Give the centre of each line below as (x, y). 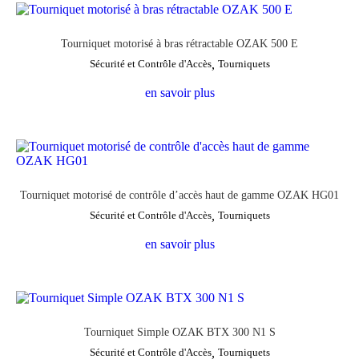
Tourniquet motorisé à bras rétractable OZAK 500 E (179, 43)
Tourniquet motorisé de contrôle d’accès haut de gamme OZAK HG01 (179, 195)
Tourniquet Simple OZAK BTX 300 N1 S (179, 332)
